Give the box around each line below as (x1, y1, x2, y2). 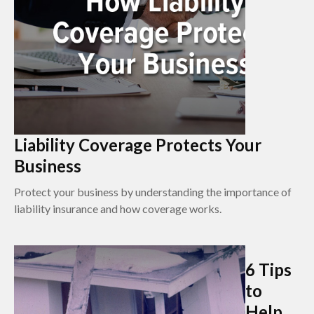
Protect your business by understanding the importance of (14, 184, 292, 198)
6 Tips (245, 259, 292, 280)
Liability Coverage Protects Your (14, 134, 261, 155)
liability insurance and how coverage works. (14, 201, 221, 215)
